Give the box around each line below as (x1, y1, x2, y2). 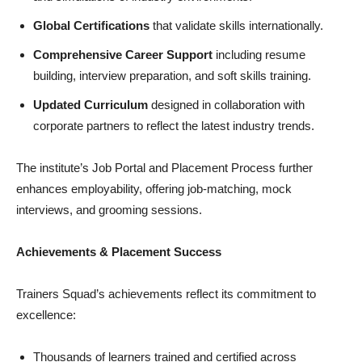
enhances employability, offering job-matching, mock (16, 181, 292, 196)
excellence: (16, 307, 76, 322)
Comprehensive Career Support (33, 47, 213, 61)
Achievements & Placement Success (16, 244, 221, 259)
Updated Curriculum (33, 97, 148, 112)
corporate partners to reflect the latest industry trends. (33, 118, 314, 133)
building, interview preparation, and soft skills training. (33, 68, 311, 82)
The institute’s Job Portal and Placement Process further (16, 160, 313, 175)
